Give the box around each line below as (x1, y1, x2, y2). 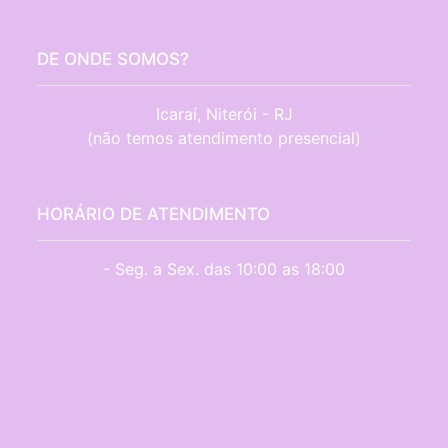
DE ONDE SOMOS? (37, 49, 190, 70)
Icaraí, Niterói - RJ (155, 104, 293, 125)
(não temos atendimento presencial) (87, 128, 361, 149)
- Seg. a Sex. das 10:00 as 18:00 (103, 259, 345, 280)
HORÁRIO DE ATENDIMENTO (37, 204, 271, 225)
